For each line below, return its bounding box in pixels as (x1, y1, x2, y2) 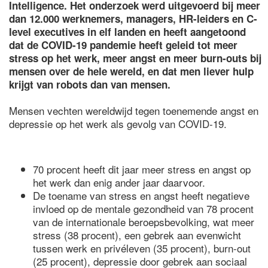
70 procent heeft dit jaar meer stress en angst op (33, 162, 251, 176)
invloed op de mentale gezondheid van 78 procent (33, 201, 254, 216)
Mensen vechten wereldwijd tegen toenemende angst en (9, 103, 258, 118)
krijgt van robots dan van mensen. (9, 77, 170, 92)
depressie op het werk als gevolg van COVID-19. (9, 116, 230, 131)
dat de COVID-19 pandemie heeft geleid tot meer (9, 38, 237, 52)
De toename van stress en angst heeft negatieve (33, 188, 249, 203)
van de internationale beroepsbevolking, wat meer (33, 214, 254, 229)
